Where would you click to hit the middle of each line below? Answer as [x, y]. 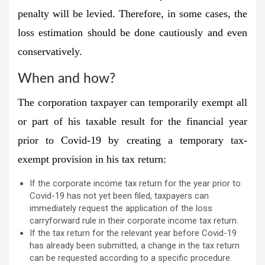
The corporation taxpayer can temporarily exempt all [132, 102]
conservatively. [50, 51]
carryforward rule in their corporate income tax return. [134, 220]
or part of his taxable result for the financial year [132, 121]
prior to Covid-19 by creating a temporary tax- [132, 140]
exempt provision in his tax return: [92, 159]
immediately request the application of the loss [121, 208]
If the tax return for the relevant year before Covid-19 [133, 233]
